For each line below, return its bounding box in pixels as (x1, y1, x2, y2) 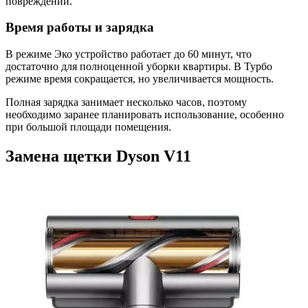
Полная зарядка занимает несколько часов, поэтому (5, 96, 247, 109)
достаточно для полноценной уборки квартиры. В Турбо (5, 60, 272, 73)
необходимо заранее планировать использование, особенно (5, 109, 284, 121)
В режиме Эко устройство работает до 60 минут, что (5, 48, 252, 60)
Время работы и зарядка (5, 20, 154, 35)
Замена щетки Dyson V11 (5, 147, 191, 166)
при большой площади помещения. (5, 121, 171, 133)
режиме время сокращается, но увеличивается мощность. (5, 73, 274, 85)
